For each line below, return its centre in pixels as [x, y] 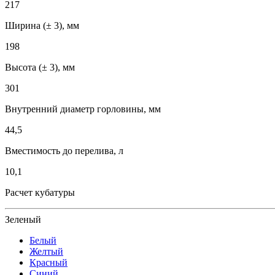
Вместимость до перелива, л [64, 150]
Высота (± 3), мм [40, 67]
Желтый [46, 251]
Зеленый [23, 219]
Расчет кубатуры [40, 192]
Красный [48, 262]
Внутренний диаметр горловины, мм [83, 109]
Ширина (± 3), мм [42, 25]
